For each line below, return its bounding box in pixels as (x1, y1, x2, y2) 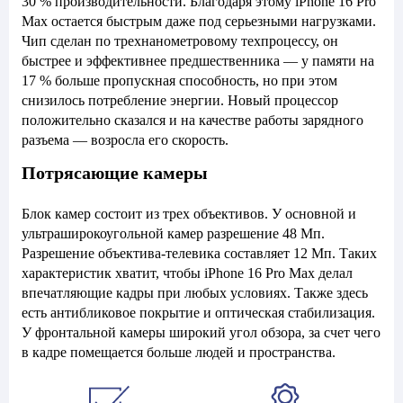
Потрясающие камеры (22, 163, 208, 183)
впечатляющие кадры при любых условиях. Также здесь (22, 285, 368, 300)
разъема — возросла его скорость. (22, 132, 228, 148)
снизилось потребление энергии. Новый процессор (22, 93, 338, 108)
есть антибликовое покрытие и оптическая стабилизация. (22, 305, 375, 320)
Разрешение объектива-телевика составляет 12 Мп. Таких (22, 246, 377, 261)
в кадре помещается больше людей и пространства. (22, 345, 336, 360)
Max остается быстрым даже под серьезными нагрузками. (22, 13, 376, 29)
